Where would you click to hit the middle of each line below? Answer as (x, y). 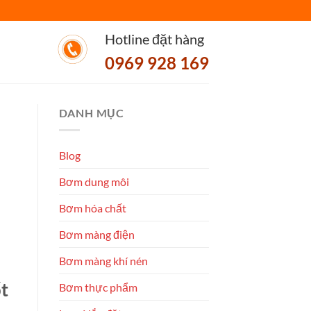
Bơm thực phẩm (98, 287)
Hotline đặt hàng (154, 39)
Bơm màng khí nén (103, 260)
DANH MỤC (91, 113)
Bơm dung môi (94, 181)
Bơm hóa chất (92, 208)
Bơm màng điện (96, 234)
